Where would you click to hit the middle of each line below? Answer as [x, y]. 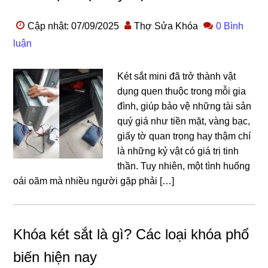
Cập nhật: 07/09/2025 [74, 26]
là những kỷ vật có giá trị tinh [178, 151]
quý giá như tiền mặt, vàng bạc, [184, 121]
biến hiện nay [55, 257]
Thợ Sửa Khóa [166, 26]
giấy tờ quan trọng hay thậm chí [184, 136]
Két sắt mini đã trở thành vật [177, 76]
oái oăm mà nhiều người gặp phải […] [94, 181]
